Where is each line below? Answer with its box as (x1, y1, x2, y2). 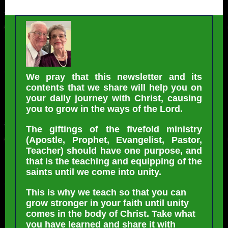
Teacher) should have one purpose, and (26, 146, 202, 156)
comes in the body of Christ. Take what (26, 209, 195, 219)
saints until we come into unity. (26, 167, 161, 177)
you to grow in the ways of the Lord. (26, 104, 183, 114)
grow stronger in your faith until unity (26, 198, 189, 208)
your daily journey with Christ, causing (26, 93, 202, 103)
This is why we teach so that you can (26, 187, 186, 197)
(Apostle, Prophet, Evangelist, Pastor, (26, 135, 202, 145)
